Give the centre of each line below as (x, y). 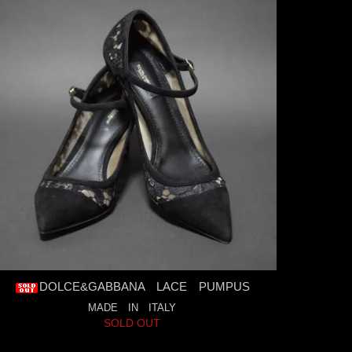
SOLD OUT (132, 323)
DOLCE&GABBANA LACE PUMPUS (145, 287)
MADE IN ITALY (132, 308)
